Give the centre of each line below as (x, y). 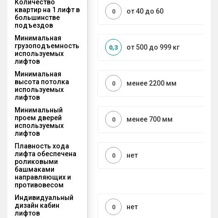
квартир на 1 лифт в (47, 9)
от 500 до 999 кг (153, 47)
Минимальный (39, 110)
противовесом (39, 185)
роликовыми (36, 161)
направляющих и (43, 177)
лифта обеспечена (45, 154)
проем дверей (38, 118)
